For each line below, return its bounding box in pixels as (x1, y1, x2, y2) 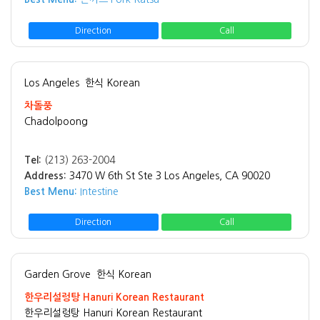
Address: (24, 170, 66, 181)
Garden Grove (24, 269, 91, 279)
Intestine (77, 186, 119, 196)
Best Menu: (24, 186, 77, 196)
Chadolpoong (24, 116, 88, 126)
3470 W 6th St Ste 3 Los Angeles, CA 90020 (69, 170, 270, 181)
